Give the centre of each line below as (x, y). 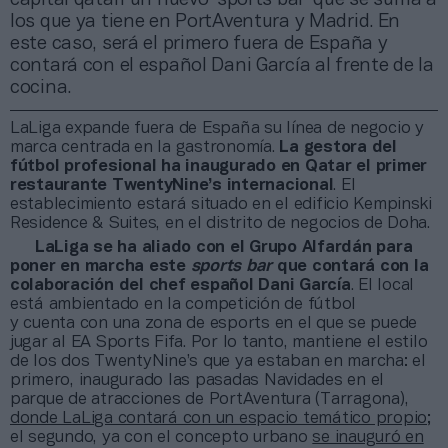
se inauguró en (368, 437)
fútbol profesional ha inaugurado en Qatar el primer (218, 166)
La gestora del (338, 147)
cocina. (41, 87)
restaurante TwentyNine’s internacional (172, 185)
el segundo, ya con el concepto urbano (161, 437)
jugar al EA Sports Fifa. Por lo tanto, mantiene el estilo (219, 342)
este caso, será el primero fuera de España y (199, 43)
